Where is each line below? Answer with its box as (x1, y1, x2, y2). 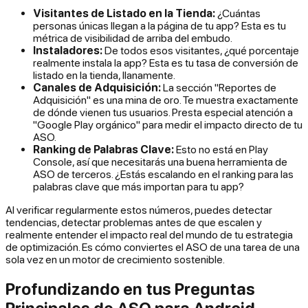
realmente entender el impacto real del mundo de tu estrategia (5, 228, 293, 241)
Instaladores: (33, 44, 102, 57)
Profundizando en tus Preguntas (5, 279, 255, 299)
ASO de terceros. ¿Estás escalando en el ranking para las (33, 168, 294, 181)
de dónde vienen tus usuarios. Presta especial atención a (33, 106, 293, 119)
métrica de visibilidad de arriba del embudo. (33, 32, 232, 45)
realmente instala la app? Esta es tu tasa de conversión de (33, 56, 298, 69)
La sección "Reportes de (161, 81, 276, 94)
